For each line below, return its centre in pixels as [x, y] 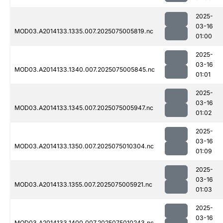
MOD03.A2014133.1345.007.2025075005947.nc [84, 108]
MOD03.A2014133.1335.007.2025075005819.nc [84, 31]
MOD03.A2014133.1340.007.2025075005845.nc [85, 70]
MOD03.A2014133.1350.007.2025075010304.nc [84, 146]
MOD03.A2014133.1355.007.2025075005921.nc [83, 185]
